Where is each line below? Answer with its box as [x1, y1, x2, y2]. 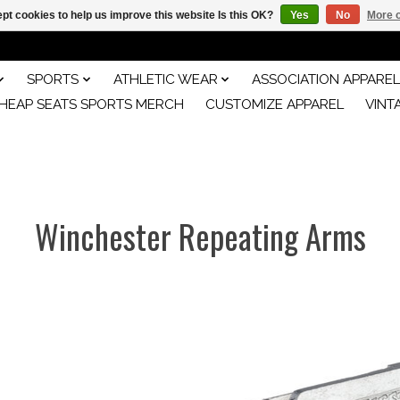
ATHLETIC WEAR [112, 71, 218, 87]
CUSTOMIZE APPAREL [204, 96, 344, 112]
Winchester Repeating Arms [34, 211, 366, 261]
